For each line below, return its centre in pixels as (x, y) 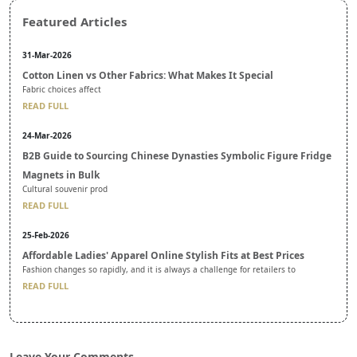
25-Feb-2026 (46, 235)
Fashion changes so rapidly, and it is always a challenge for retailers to (159, 269)
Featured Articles (75, 21)
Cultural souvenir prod (65, 188)
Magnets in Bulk (61, 175)
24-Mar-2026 (47, 135)
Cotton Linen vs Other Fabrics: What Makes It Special (148, 75)
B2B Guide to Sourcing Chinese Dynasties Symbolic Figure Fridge (177, 155)
